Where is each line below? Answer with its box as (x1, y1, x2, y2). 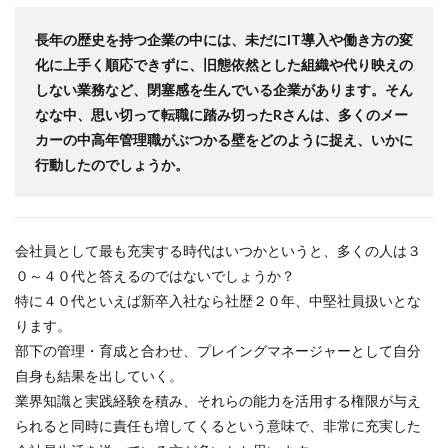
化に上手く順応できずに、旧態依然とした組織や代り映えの (35, 56, 413, 73)
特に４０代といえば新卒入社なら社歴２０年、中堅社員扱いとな (15, 292, 421, 309)
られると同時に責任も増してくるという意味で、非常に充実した (15, 417, 421, 434)
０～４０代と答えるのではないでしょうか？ (15, 267, 295, 284)
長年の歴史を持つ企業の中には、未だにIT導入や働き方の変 (35, 31, 413, 48)
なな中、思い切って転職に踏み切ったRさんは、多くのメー (35, 106, 408, 123)
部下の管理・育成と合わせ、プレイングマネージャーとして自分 (15, 342, 421, 359)
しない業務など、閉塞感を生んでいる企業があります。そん (35, 81, 413, 98)
